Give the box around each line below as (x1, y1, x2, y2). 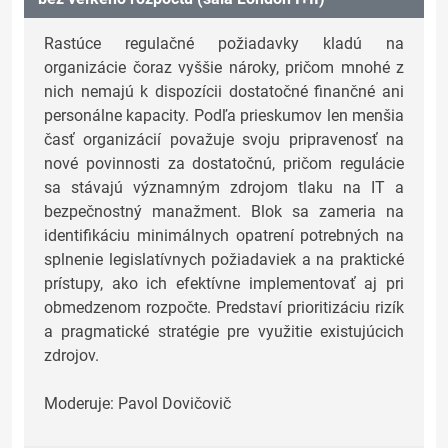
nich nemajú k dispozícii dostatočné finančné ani (44, 82, 404, 102)
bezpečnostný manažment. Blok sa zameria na (44, 202, 404, 222)
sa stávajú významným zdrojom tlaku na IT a (44, 178, 404, 198)
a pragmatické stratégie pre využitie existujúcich (44, 322, 404, 342)
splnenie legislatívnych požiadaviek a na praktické (44, 250, 404, 270)
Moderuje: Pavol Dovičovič (44, 394, 231, 414)
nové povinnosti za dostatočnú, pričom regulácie (44, 154, 404, 174)
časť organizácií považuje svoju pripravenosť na (44, 130, 404, 150)
